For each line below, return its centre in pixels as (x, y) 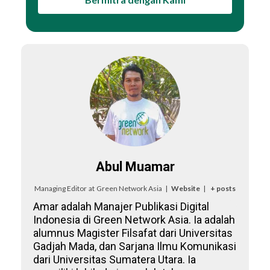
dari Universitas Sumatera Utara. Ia (115, 259)
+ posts (223, 188)
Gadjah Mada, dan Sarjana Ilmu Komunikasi (135, 246)
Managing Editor (60, 188)
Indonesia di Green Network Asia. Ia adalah (134, 219)
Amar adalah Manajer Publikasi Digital (121, 206)
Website (185, 188)
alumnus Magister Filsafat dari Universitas (133, 233)
